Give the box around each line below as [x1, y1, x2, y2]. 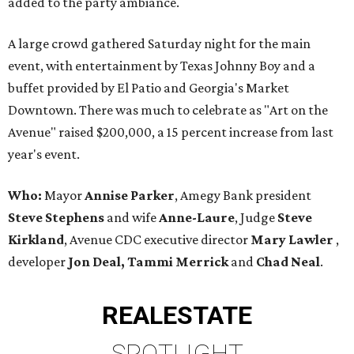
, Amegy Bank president [175, 187, 311, 204]
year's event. [8, 146, 80, 163]
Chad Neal [256, 254, 320, 270]
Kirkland [8, 232, 64, 248]
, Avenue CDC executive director [64, 232, 250, 248]
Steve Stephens [8, 209, 104, 226]
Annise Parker [85, 187, 175, 204]
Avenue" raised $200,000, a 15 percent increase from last [8, 124, 333, 141]
